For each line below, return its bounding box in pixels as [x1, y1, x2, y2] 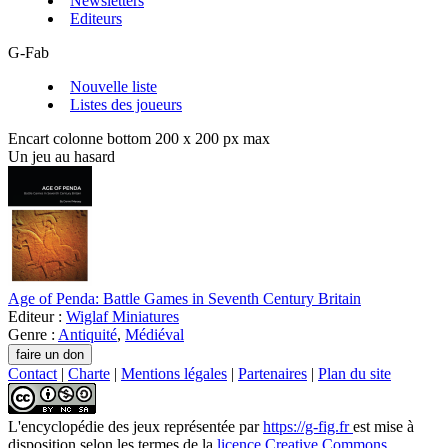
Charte [68, 365, 110, 383]
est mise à [353, 418, 414, 436]
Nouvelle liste [70, 78, 157, 96]
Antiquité [58, 326, 117, 344]
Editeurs [70, 10, 122, 28]
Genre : [8, 326, 58, 344]
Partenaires [238, 365, 307, 383]
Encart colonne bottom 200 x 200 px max [8, 130, 270, 148]
